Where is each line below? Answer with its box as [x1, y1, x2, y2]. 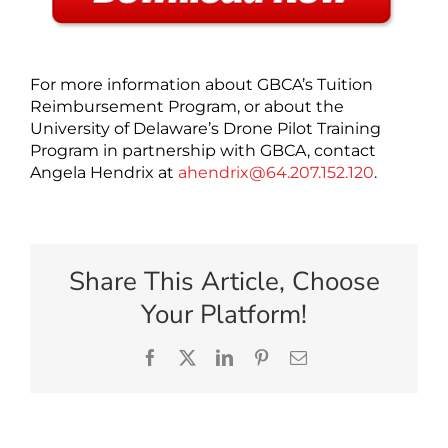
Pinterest [268, 348, 331, 366]
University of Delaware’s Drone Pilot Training [30, 119, 381, 139]
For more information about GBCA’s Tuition [30, 75, 373, 95]
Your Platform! [141, 297, 307, 333]
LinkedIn [231, 348, 297, 366]
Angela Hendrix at [30, 163, 178, 183]
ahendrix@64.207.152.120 [178, 163, 374, 183]
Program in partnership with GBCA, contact [30, 141, 376, 161]
